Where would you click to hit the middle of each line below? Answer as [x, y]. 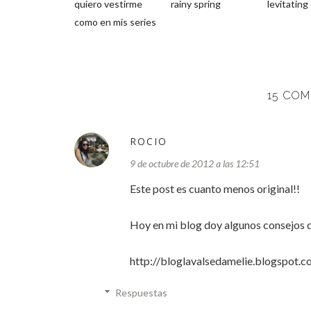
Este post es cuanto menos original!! [215, 188]
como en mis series [115, 22]
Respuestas [142, 293]
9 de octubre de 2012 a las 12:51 [195, 163]
